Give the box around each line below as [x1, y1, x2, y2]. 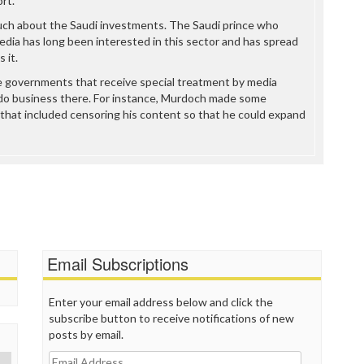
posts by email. [49, 327, 124, 341]
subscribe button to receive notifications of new [49, 310, 295, 325]
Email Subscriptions [47, 251, 189, 275]
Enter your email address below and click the [49, 294, 274, 309]
